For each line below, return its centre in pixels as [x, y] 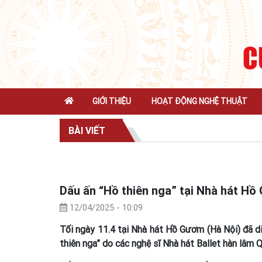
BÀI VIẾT [87, 130]
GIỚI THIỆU [111, 101]
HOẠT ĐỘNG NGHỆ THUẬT [200, 101]
